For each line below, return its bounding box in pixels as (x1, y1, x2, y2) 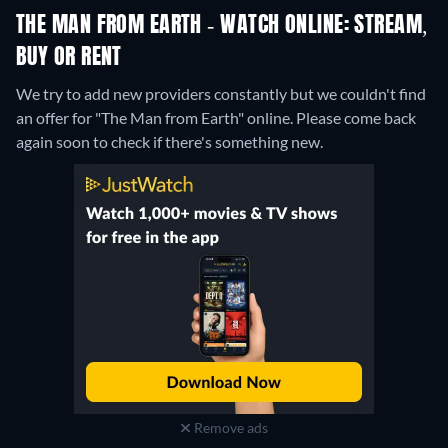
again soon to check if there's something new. (16, 132, 323, 152)
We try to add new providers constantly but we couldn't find (16, 84, 426, 104)
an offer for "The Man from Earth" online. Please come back (16, 108, 416, 128)
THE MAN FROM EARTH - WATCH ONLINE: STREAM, (16, 15, 429, 38)
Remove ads (190, 419, 268, 437)
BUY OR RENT (16, 47, 122, 70)
